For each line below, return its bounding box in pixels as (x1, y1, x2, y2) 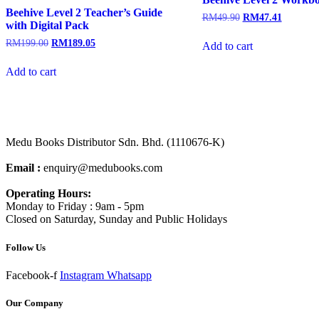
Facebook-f (6, 268, 57, 281)
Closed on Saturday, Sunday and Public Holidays (6, 213, 227, 226)
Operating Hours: (6, 187, 91, 200)
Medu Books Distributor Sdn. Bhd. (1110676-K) (6, 136, 224, 149)
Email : (6, 162, 43, 174)
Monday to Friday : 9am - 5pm (6, 200, 144, 213)
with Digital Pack (6, 19, 89, 31)
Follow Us (6, 241, 46, 253)
